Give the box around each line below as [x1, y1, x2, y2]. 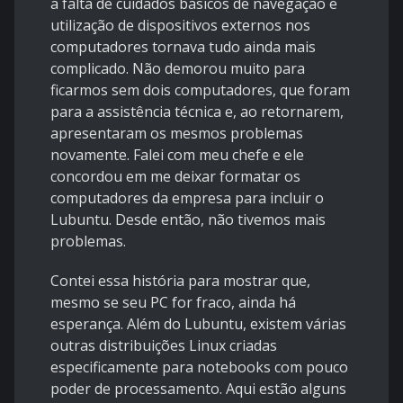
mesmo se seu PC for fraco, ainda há [50, 292, 296, 313]
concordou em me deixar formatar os [50, 166, 300, 187]
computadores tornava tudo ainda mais [50, 37, 316, 58]
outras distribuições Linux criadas [50, 336, 277, 356]
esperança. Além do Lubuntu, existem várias [50, 314, 346, 335]
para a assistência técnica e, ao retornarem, [50, 102, 344, 122]
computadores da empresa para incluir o [50, 188, 324, 209]
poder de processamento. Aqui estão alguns [50, 379, 346, 399]
